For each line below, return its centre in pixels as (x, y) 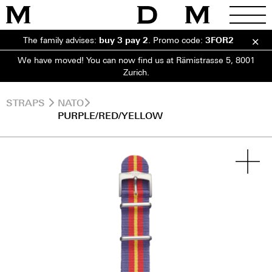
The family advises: (61, 40)
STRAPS (25, 103)
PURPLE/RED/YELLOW (110, 115)
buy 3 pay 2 (124, 40)
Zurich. (136, 72)
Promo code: (179, 40)
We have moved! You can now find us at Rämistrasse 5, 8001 (136, 60)
